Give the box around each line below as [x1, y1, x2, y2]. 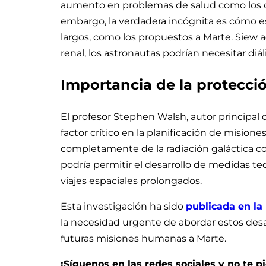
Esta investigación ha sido [61, 200, 186, 212]
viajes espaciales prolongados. [61, 175, 202, 186]
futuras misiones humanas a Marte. [61, 232, 226, 244]
